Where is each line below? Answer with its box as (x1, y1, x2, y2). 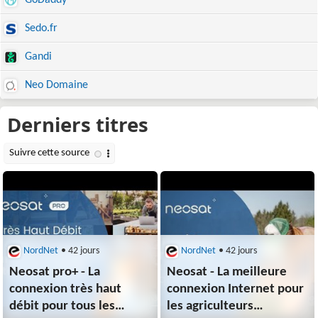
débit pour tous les (9, 300, 116, 314)
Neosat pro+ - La (9, 265, 101, 280)
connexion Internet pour (167, 283, 305, 297)
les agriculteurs (167, 300, 254, 314)
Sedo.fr (22, 23, 57, 34)
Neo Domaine (22, 79, 88, 91)
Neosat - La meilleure (167, 265, 287, 280)
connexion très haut (9, 283, 122, 297)
